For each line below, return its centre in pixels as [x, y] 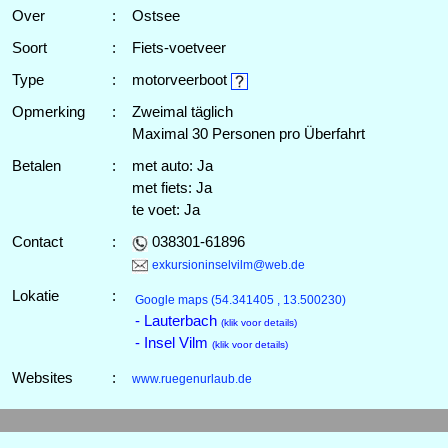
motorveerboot [181, 79]
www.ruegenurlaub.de [191, 379]
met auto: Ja [172, 165]
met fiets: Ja [171, 187]
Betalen [36, 165]
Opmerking [48, 111]
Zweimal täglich [182, 111]
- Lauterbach [177, 320]
